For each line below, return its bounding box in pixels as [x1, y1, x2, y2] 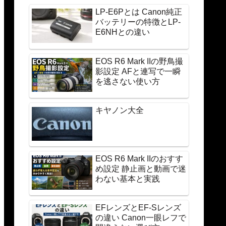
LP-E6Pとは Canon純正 [95, 8, 182, 17]
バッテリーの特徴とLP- [95, 18, 181, 27]
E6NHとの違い [95, 28, 150, 37]
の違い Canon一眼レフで [95, 213, 186, 222]
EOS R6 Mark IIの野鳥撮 [95, 56, 183, 66]
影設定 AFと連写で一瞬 [95, 67, 181, 76]
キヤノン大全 [95, 105, 144, 115]
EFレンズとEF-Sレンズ [95, 203, 181, 212]
